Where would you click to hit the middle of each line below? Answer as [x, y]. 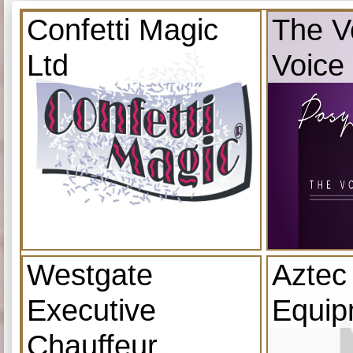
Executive [91, 310]
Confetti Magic [123, 29]
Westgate [90, 274]
